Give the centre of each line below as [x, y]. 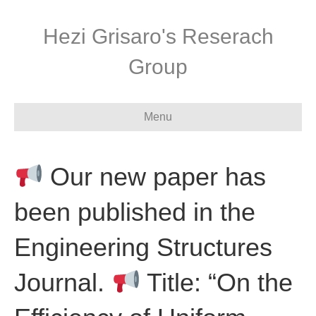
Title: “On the [217, 282]
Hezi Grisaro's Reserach [158, 36]
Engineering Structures [143, 247]
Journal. [63, 282]
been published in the [135, 212]
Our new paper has [155, 177]
